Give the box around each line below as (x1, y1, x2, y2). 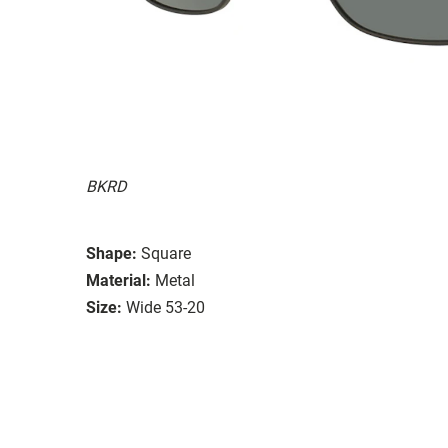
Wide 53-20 (126, 297, 205, 317)
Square (141, 243, 191, 263)
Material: (86, 270, 151, 290)
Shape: (86, 243, 137, 263)
